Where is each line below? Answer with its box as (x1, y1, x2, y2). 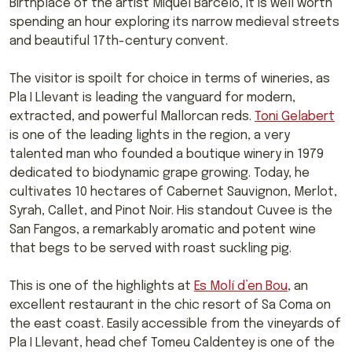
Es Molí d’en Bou (194, 279, 288, 293)
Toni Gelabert (255, 109, 335, 123)
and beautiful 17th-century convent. (9, 34, 228, 48)
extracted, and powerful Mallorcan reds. (9, 109, 255, 123)
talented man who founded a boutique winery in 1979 (9, 147, 324, 161)
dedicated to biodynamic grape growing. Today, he (9, 166, 310, 180)
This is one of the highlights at (9, 279, 194, 293)
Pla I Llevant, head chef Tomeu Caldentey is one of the (9, 335, 335, 350)
